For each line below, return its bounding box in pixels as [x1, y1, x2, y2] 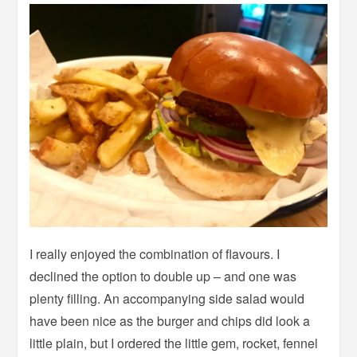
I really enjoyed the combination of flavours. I [29, 244, 280, 263]
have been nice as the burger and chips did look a [29, 311, 311, 330]
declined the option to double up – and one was [29, 266, 297, 285]
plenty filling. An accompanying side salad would [29, 288, 305, 308]
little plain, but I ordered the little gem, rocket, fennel [29, 333, 319, 352]
